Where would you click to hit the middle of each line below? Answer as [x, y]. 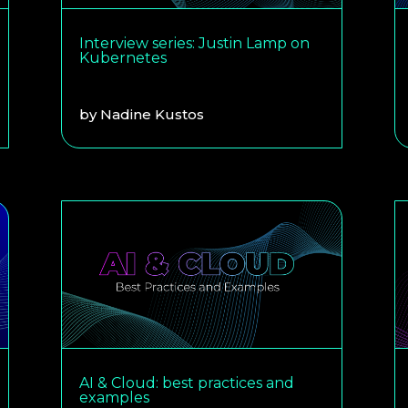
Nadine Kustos [153, 114]
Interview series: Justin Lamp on [195, 43]
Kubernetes [123, 57]
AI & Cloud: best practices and [187, 382]
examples [115, 397]
